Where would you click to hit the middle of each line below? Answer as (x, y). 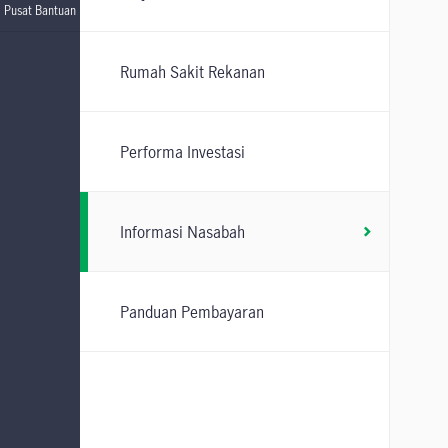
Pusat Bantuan (40, 10)
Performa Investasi (182, 151)
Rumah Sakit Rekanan (192, 71)
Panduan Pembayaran (192, 311)
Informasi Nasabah (182, 232)
